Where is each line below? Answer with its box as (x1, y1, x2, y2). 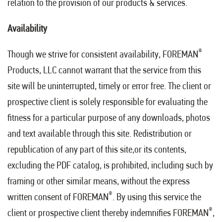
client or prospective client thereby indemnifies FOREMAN (7, 207, 209, 219)
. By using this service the (112, 191, 201, 203)
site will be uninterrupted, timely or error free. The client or (7, 80, 211, 92)
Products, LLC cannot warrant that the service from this (7, 64, 201, 76)
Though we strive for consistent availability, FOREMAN (7, 48, 198, 60)
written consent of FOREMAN (7, 191, 109, 203)
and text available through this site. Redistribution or (7, 127, 192, 140)
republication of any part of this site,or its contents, (7, 143, 186, 156)
